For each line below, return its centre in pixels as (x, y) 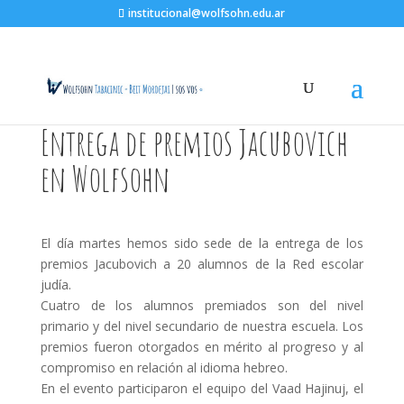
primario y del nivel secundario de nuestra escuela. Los (202, 326)
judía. (55, 285)
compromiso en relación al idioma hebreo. (164, 367)
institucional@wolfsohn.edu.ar (207, 13)
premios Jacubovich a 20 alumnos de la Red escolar (202, 264)
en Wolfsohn (105, 178)
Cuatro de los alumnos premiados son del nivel (202, 305)
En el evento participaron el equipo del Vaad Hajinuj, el (202, 388)
